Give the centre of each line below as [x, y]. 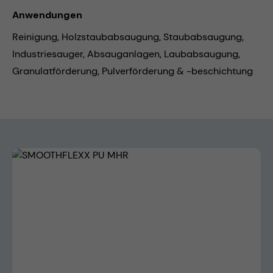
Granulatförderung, [57, 71]
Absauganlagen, [126, 54]
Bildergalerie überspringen [72, 155]
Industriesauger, [50, 54]
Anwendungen [47, 15]
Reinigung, [37, 37]
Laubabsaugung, [202, 54]
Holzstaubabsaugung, [112, 37]
